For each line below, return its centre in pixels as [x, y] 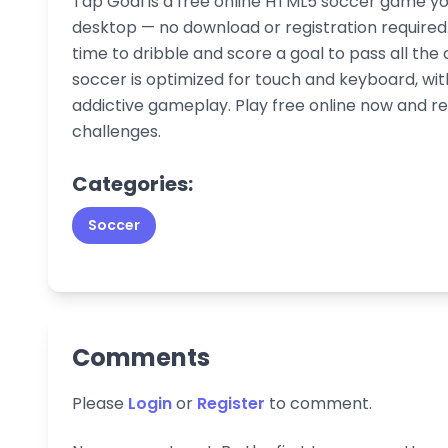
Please [100, 403]
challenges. [116, 131]
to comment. [318, 403]
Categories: [132, 183]
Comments [141, 357]
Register [231, 403]
